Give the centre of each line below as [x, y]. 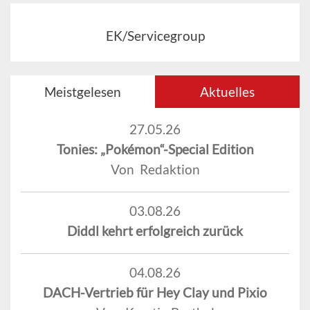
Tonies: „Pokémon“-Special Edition [155, 149]
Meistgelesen [83, 91]
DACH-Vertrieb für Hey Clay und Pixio [155, 292]
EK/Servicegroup [155, 35]
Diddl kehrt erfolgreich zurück [155, 230]
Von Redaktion [155, 169]
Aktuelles [227, 91]
